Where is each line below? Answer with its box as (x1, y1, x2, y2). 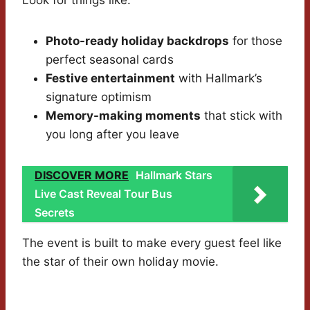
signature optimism (46, 90, 152, 104)
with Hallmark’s (175, 71, 262, 86)
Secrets (35, 206, 75, 220)
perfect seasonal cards (46, 53, 174, 67)
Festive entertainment (46, 71, 175, 86)
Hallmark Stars (136, 168, 212, 183)
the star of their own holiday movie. (22, 255, 219, 269)
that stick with (201, 109, 282, 123)
